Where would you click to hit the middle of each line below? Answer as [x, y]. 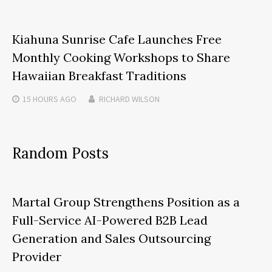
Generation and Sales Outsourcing [111, 239]
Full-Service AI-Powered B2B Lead [110, 220]
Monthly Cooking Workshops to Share [121, 58]
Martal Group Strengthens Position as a [126, 202]
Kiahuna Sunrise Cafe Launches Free [117, 39]
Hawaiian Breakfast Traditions [99, 76]
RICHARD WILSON [129, 99]
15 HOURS [40, 99]
